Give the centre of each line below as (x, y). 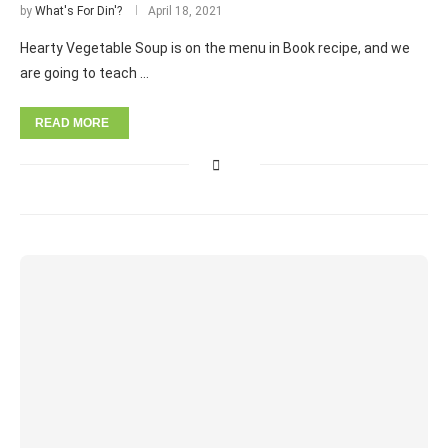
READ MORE (72, 123)
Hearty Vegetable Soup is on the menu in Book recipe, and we (215, 48)
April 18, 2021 (185, 11)
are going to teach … (84, 73)
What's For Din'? (78, 11)
